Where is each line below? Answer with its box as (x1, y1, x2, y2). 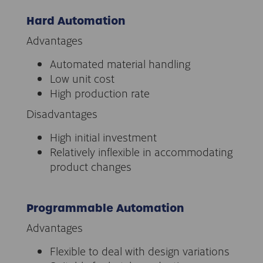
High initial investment (50, 129, 157, 145)
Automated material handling (50, 55, 190, 72)
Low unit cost (50, 70, 114, 86)
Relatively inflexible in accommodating (50, 143, 232, 160)
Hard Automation (26, 14, 125, 29)
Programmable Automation (26, 201, 184, 216)
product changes (50, 158, 131, 174)
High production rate (50, 85, 150, 101)
